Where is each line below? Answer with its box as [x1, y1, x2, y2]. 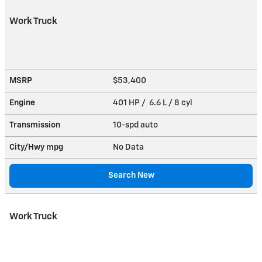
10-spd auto [113, 120, 160, 129]
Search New [108, 171, 154, 180]
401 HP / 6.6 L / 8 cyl [113, 98, 194, 107]
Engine [9, 98, 35, 107]
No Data [113, 143, 147, 151]
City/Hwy [9, 143, 46, 151]
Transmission [9, 120, 60, 129]
